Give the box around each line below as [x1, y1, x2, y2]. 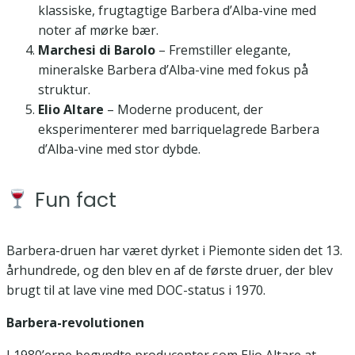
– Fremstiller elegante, [155, 40, 291, 59]
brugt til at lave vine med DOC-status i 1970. [6, 281, 265, 300]
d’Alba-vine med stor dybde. [38, 139, 200, 158]
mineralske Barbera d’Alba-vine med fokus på [38, 60, 308, 78]
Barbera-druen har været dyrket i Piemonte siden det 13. [6, 242, 342, 260]
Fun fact [29, 185, 116, 214]
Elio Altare [38, 100, 104, 118]
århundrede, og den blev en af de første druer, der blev [6, 261, 333, 280]
